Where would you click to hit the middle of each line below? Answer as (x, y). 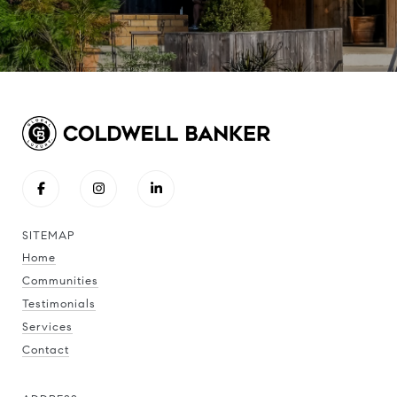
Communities (60, 280)
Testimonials (59, 304)
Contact (46, 350)
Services (47, 327)
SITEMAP (49, 235)
